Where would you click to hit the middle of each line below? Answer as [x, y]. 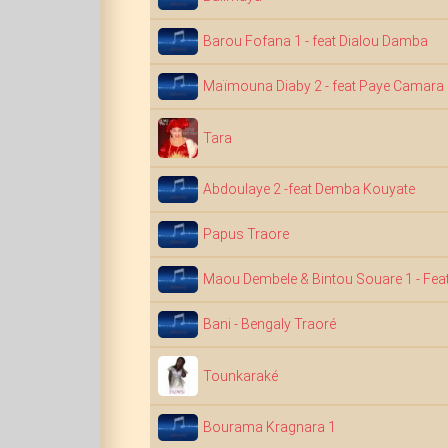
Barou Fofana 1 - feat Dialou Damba [315, 41]
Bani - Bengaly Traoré [269, 324]
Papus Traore [246, 234]
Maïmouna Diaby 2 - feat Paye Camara [323, 86]
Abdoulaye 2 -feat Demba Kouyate [309, 189]
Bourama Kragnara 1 [269, 427]
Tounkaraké [240, 376]
